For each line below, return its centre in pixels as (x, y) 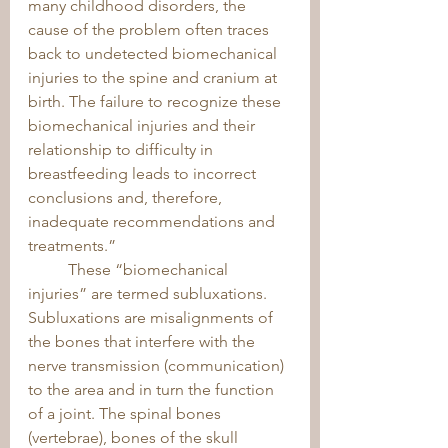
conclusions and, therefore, (127, 197)
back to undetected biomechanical (154, 53)
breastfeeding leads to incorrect (144, 173)
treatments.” (74, 245)
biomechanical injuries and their (143, 125)
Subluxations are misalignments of (152, 317)
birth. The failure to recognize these (156, 101)
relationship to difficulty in (122, 149)
